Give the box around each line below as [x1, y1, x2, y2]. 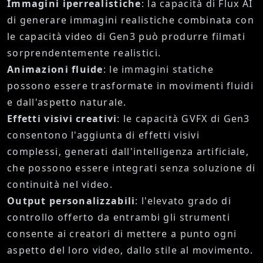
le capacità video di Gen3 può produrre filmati [7, 30, 245, 43]
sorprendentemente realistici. [7, 46, 161, 60]
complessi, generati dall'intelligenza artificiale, [7, 145, 249, 159]
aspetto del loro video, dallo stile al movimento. [7, 244, 254, 257]
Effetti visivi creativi [7, 112, 117, 126]
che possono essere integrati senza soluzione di [7, 161, 256, 175]
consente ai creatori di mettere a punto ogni [7, 227, 237, 241]
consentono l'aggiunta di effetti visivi [7, 129, 200, 142]
